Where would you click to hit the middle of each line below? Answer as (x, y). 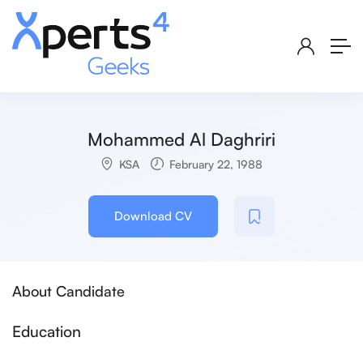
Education (47, 332)
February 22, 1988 (214, 164)
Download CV (153, 216)
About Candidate (68, 291)
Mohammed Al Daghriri (181, 139)
